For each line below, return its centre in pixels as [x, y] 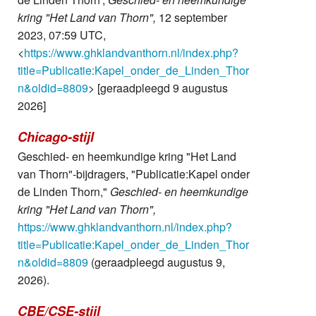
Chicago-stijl [56, 136]
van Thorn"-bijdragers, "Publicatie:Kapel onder [134, 174]
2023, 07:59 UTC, [62, 35]
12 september [192, 17]
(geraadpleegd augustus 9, [157, 262]
